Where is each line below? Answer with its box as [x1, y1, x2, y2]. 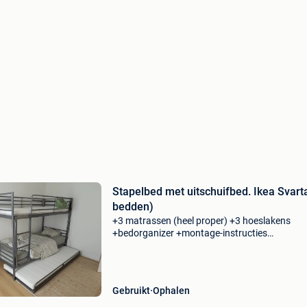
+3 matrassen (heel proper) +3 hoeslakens [112, 215, 291, 226]
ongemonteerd [112, 240, 175, 251]
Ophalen [152, 285, 190, 296]
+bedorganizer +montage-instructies [112, 228, 267, 238]
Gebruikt [112, 285, 150, 296]
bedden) [112, 200, 153, 213]
